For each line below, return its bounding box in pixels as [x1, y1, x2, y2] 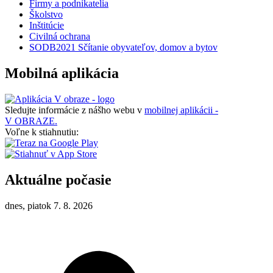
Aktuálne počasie [5, 172, 112, 188]
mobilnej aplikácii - [144, 105, 218, 116]
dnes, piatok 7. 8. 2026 [5, 200, 93, 211]
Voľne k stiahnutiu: [5, 127, 79, 138]
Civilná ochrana [29, 31, 90, 42]
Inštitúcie [29, 20, 64, 31]
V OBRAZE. [5, 116, 57, 127]
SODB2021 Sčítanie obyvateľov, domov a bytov [29, 42, 218, 53]
